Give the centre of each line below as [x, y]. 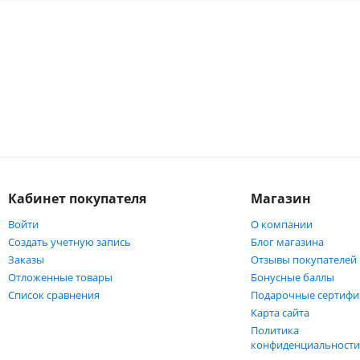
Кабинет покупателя [77, 198]
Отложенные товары [60, 277]
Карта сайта [280, 313]
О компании [282, 224]
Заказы [26, 260]
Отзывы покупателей [304, 260]
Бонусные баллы [293, 277]
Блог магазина [288, 242]
